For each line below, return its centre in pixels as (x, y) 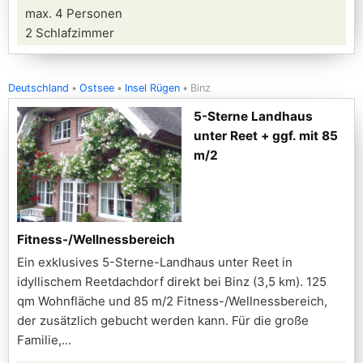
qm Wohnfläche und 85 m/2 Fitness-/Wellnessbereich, (172, 301)
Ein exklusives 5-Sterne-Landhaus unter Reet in (155, 262)
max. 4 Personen (74, 13)
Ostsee (97, 88)
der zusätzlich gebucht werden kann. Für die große (163, 320)
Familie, (39, 340)
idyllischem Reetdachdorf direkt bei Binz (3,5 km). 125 (172, 282)
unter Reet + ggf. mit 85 (266, 136)
